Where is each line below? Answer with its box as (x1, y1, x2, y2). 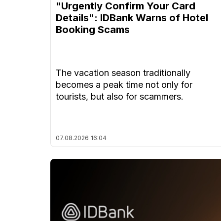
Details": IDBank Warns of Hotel (56, 12, 208, 24)
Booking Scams (56, 24, 130, 36)
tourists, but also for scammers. (56, 91, 184, 102)
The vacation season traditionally (56, 68, 190, 78)
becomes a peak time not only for (56, 79, 192, 90)
